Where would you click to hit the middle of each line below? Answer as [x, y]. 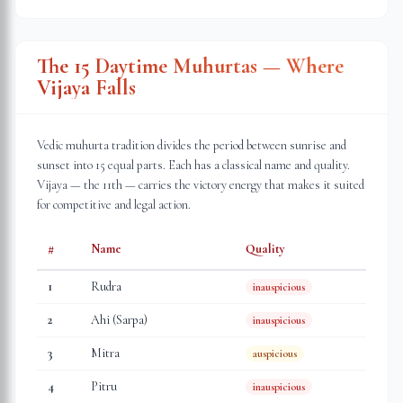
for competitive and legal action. [114, 205]
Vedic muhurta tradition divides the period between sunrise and [192, 145]
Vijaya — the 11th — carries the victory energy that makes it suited [201, 185]
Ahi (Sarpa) [119, 320]
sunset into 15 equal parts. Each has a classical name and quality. [193, 165]
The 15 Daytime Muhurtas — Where [190, 66]
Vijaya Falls [86, 88]
